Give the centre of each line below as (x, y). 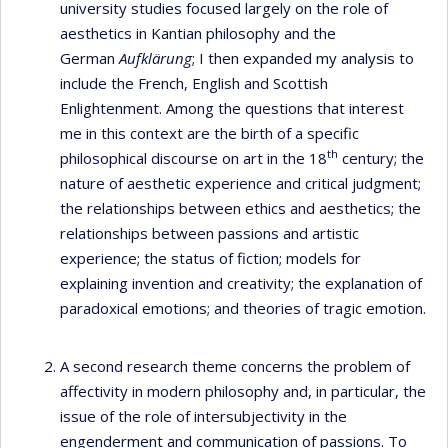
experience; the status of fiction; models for (210, 258)
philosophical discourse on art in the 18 (193, 158)
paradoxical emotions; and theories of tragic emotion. (243, 308)
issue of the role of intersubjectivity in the (203, 415)
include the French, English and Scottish (194, 83)
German (89, 58)
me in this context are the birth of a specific (209, 133)
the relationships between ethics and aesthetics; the (240, 208)
